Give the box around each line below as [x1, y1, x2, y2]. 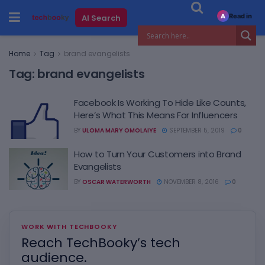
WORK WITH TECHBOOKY [21, 222, 117, 231]
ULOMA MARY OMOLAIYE [82, 126, 156, 135]
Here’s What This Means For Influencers [74, 109, 238, 121]
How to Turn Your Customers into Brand [74, 147, 241, 160]
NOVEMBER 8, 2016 [162, 177, 219, 186]
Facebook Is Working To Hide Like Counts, [74, 96, 246, 109]
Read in [228, 11, 252, 20]
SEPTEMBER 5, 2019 [167, 126, 225, 135]
